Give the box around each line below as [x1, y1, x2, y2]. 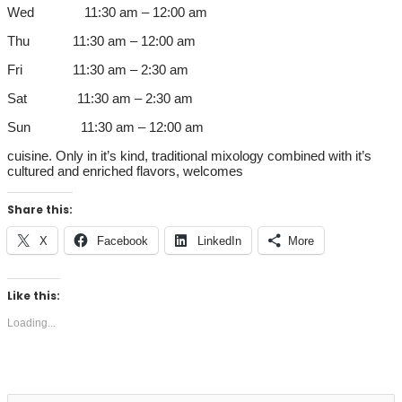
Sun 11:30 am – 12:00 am [7, 119, 204, 135]
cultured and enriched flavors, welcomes [7, 163, 243, 179]
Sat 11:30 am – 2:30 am [7, 91, 193, 107]
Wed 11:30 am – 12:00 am [7, 4, 207, 21]
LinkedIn [197, 234, 241, 249]
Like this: [7, 288, 60, 304]
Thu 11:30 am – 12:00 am [7, 33, 196, 49]
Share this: [7, 202, 73, 218]
